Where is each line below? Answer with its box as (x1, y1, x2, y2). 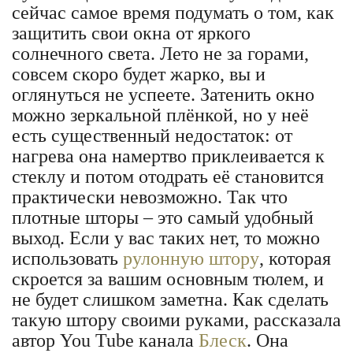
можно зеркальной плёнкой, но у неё (12, 105, 309, 125)
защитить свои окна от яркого (12, 23, 251, 43)
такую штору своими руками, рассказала (12, 310, 341, 330)
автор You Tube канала (12, 330, 199, 351)
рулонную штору (123, 248, 259, 269)
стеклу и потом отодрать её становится (12, 166, 324, 187)
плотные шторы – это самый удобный (12, 207, 314, 228)
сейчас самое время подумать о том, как (12, 2, 334, 23)
